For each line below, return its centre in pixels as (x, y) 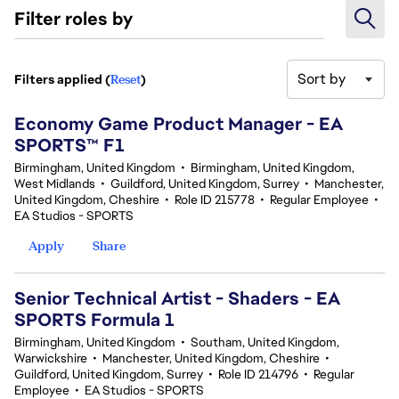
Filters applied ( (62, 79)
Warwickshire (51, 358)
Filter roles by (73, 19)
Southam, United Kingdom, (265, 342)
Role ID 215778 (215, 199)
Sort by (322, 79)
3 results (37, 88)
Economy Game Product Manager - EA (179, 124)
